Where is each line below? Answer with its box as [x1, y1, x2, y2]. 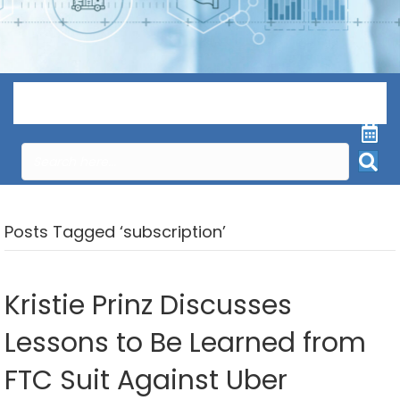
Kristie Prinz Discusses [4, 286, 292, 324]
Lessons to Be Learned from [4, 323, 366, 362]
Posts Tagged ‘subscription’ [4, 220, 226, 243]
